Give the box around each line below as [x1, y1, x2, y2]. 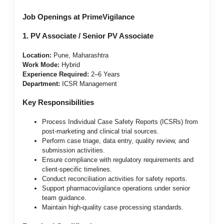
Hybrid [59, 60, 80, 68]
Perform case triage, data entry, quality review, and [42, 137, 189, 145]
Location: [22, 51, 51, 59]
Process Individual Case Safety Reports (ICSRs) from [42, 118, 198, 126]
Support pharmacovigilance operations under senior [42, 184, 190, 192]
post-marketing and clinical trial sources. [42, 127, 159, 135]
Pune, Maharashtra [51, 51, 108, 59]
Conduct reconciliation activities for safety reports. [42, 175, 187, 183]
